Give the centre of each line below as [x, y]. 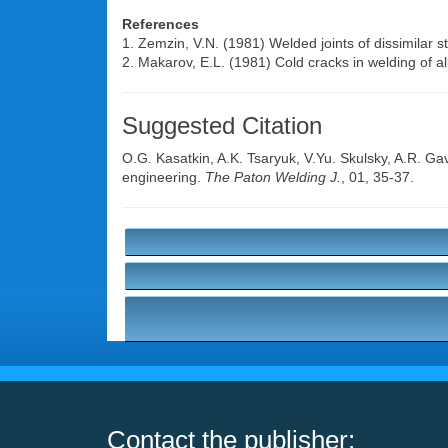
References [160, 24]
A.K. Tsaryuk [256, 158]
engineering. [163, 177]
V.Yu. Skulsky [345, 158]
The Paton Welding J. [273, 177]
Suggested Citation [222, 125]
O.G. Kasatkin [166, 158]
